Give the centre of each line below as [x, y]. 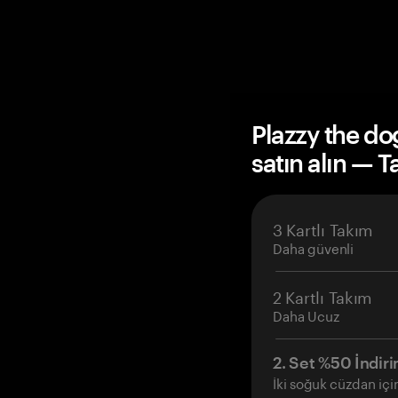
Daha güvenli [314, 247]
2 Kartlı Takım [323, 295]
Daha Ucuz [306, 314]
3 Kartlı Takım [323, 227]
